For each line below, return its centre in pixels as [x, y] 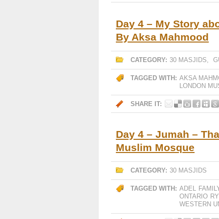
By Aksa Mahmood [162, 37]
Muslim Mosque [155, 147]
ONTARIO [194, 196]
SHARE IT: [146, 104]
